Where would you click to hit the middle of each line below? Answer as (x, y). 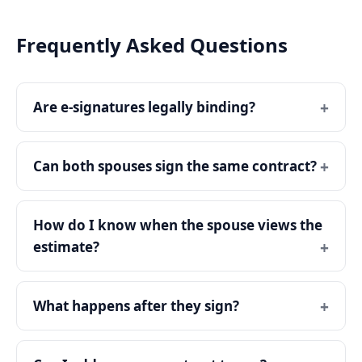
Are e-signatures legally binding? (144, 107)
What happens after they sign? (136, 306)
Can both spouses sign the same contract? (175, 166)
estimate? (66, 247)
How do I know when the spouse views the (178, 225)
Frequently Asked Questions (152, 45)
